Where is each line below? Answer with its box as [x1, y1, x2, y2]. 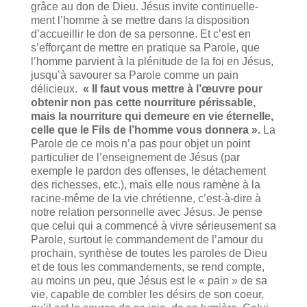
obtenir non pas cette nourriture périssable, [30, 96, 256, 108]
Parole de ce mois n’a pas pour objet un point [30, 137, 250, 149]
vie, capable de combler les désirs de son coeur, [30, 288, 264, 300]
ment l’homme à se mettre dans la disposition [30, 14, 249, 26]
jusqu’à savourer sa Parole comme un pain [30, 69, 238, 81]
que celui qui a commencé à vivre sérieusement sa [30, 219, 276, 232]
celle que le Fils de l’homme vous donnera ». [30, 123, 260, 136]
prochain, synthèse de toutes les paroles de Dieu [30, 247, 267, 259]
